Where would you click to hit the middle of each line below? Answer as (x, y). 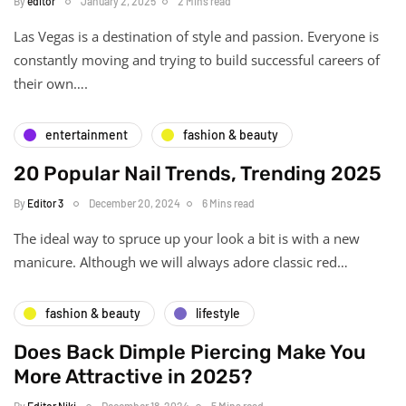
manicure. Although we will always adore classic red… (181, 261)
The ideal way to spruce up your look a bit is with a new (187, 238)
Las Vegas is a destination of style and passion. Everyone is (196, 36)
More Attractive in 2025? (133, 376)
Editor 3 (45, 203)
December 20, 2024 (135, 203)
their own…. (51, 83)
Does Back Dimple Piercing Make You (190, 352)
